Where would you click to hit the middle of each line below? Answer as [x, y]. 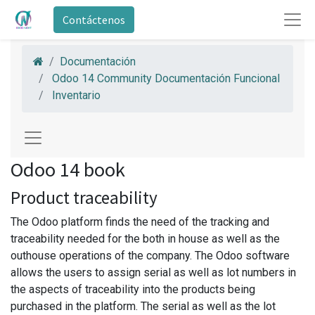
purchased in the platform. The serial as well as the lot [143, 306]
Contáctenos [94, 20]
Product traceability [84, 198]
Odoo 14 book [68, 169]
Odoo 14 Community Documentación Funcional [166, 78]
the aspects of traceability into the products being [133, 289]
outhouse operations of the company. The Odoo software [150, 256]
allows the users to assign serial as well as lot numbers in [153, 272]
